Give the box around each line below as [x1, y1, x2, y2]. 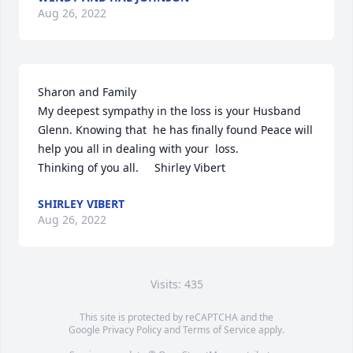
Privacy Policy [102, 323, 162, 336]
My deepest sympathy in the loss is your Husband [38, 103, 301, 118]
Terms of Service [183, 323, 256, 336]
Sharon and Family [38, 84, 139, 99]
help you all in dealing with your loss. [38, 141, 242, 156]
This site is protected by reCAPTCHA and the [80, 310, 273, 324]
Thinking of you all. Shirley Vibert [38, 160, 225, 175]
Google [69, 323, 102, 336]
